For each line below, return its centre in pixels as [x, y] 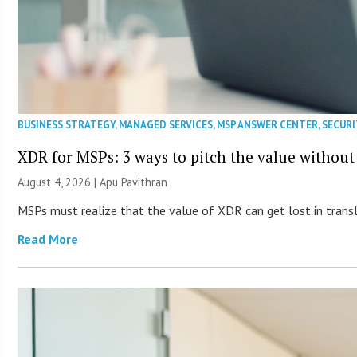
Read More [48, 239]
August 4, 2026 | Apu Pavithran [93, 182]
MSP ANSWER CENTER [268, 124]
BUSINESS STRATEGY [67, 124]
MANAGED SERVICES [166, 124]
